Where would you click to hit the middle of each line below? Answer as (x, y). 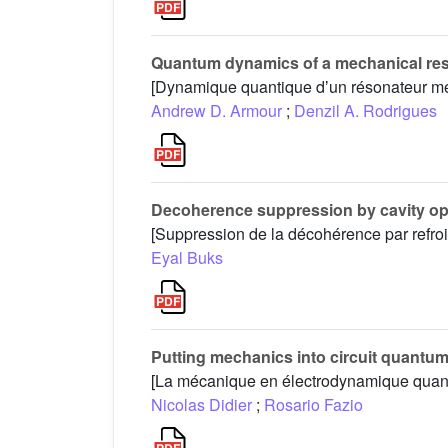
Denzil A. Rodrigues (365, 110)
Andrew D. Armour (216, 110)
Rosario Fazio (313, 404)
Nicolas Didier (201, 404)
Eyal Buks (187, 257)
